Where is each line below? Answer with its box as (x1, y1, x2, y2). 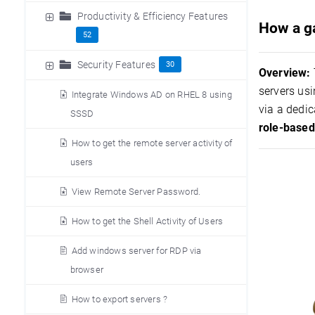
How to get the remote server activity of (71, 138, 233, 148)
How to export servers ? (71, 294, 168, 304)
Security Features (77, 59, 155, 70)
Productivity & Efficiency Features (77, 11, 229, 22)
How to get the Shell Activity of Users (71, 216, 224, 226)
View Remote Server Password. (71, 186, 201, 197)
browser (70, 264, 103, 275)
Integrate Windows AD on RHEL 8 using (71, 89, 232, 100)
